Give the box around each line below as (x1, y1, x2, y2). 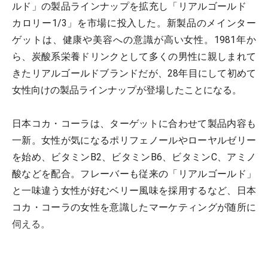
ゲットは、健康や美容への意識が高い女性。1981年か (12, 34, 256, 45)
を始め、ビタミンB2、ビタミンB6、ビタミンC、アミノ (12, 151, 256, 163)
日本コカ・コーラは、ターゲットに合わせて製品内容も (12, 118, 256, 129)
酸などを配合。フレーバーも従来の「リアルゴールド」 (12, 168, 256, 179)
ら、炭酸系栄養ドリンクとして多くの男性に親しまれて (12, 51, 256, 62)
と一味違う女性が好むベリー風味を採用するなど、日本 (12, 185, 256, 196)
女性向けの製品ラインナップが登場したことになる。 (12, 84, 242, 96)
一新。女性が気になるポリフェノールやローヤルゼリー (12, 135, 256, 146)
